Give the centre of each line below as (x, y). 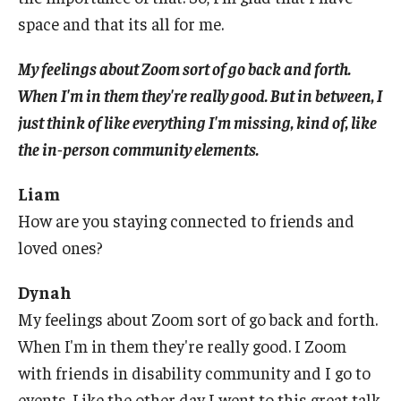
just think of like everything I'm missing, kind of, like (197, 122)
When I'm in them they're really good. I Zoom (182, 346)
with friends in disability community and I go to (194, 373)
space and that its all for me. (121, 24)
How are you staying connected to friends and (186, 221)
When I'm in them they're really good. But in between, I (200, 95)
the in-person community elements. (138, 149)
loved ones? (60, 247)
